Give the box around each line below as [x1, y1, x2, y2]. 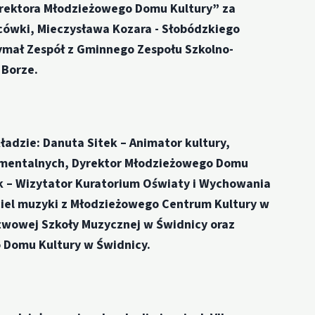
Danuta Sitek [43, 134, 121, 153]
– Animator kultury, [120, 134, 231, 153]
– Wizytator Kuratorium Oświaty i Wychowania [6, 175, 271, 193]
